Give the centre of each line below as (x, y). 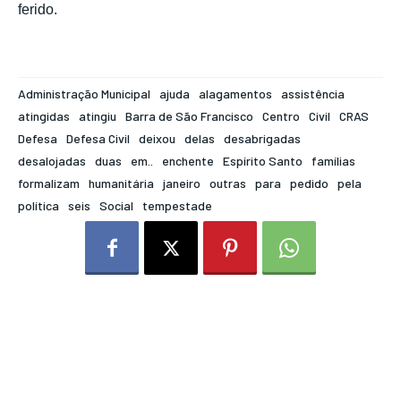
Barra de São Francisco (189, 116)
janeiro (182, 183)
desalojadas (52, 161)
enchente (188, 161)
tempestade (177, 206)
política (38, 206)
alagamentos (235, 94)
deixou (157, 139)
